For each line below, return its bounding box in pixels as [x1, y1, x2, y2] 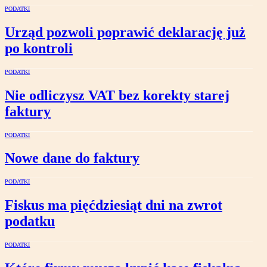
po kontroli [5, 40, 73, 56]
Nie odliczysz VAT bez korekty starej [5, 87, 229, 103]
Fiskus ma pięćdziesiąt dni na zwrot [5, 197, 222, 213]
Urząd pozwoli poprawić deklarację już [5, 24, 246, 40]
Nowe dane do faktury [5, 150, 139, 166]
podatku [5, 213, 55, 229]
